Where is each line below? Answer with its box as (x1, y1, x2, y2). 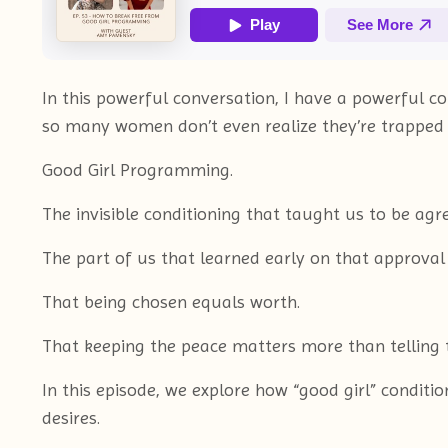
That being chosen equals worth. (42, 290, 300, 312)
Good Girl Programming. (42, 158, 233, 180)
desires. (42, 406, 100, 428)
